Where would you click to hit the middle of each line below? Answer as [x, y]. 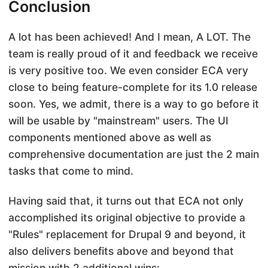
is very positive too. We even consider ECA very [128, 70]
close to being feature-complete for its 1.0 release [133, 87]
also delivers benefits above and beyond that [121, 251]
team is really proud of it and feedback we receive [133, 54]
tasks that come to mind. [71, 171]
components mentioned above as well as [110, 137]
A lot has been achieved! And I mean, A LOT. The [130, 37]
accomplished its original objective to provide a [127, 217]
